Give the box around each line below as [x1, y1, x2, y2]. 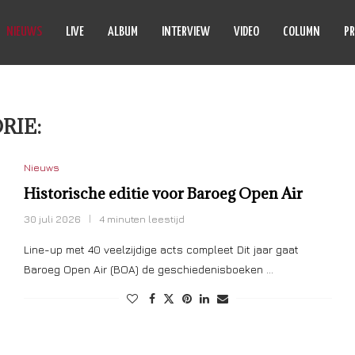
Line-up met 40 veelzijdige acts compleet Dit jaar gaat [23, 242, 299, 256]
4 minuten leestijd [98, 212, 185, 225]
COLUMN [283, 25, 320, 39]
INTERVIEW [162, 25, 210, 39]
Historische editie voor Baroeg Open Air [23, 184, 303, 203]
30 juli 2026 [23, 212, 81, 225]
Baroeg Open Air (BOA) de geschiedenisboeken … [23, 262, 273, 276]
